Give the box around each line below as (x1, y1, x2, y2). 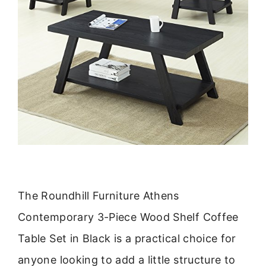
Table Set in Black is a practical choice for (18, 232, 236, 245)
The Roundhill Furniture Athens (18, 189, 179, 202)
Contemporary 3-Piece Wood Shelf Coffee (18, 210, 239, 223)
